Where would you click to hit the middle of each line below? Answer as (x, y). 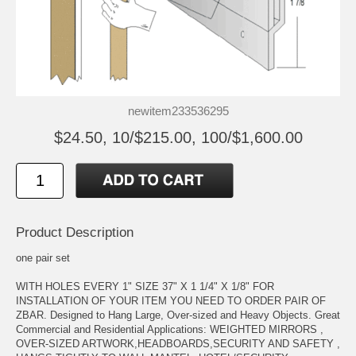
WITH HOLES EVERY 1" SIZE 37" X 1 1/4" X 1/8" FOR (145, 286)
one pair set (43, 257)
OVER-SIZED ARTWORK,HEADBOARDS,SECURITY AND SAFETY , (178, 343)
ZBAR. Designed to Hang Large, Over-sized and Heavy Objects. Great (178, 315)
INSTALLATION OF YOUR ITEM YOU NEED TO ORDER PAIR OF (171, 300)
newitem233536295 (178, 110)
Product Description (75, 232)
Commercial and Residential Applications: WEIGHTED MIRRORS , (170, 329)
